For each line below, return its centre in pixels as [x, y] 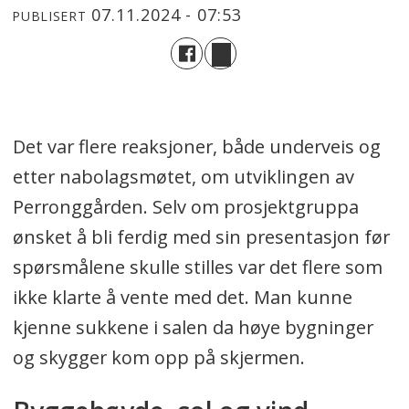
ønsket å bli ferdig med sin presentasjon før [201, 236]
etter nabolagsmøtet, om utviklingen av [183, 176]
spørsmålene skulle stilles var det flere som [197, 267]
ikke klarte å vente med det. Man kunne [182, 297]
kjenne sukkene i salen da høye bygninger [193, 327]
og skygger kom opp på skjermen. [161, 357]
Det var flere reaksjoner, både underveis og [196, 146]
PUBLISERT [49, 16]
